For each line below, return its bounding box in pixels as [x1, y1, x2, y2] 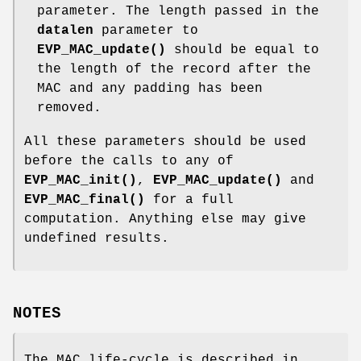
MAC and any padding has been [37, 81, 263, 97]
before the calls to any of [24, 154, 234, 169]
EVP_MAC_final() [24, 193, 145, 208]
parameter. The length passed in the [37, 4, 319, 19]
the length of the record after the [37, 62, 311, 77]
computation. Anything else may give [24, 212, 306, 227]
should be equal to [166, 43, 319, 58]
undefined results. [24, 231, 169, 247]
